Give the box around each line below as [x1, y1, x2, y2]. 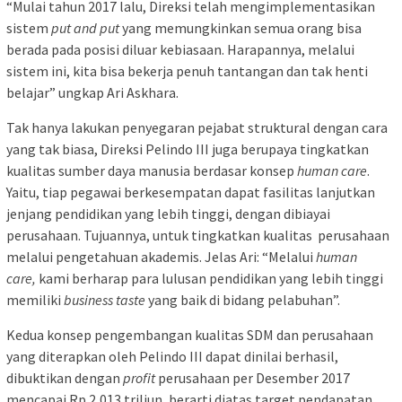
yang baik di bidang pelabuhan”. [148, 291, 340, 310]
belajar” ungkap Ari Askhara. [6, 83, 179, 102]
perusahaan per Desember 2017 [158, 369, 350, 388]
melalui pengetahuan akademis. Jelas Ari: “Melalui [6, 248, 316, 267]
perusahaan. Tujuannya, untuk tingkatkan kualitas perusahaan [6, 226, 389, 245]
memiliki [6, 291, 64, 310]
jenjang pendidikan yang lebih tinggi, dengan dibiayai [6, 205, 330, 223]
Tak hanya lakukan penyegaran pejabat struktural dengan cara [6, 118, 388, 137]
